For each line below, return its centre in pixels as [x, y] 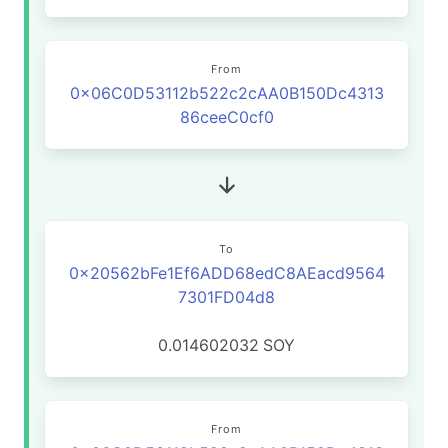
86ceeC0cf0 [226, 117]
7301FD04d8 [226, 297]
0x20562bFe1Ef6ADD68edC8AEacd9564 [226, 273]
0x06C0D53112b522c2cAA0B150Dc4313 [226, 93]
